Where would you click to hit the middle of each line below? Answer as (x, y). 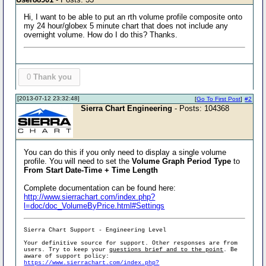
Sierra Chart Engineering (127, 108)
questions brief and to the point (167, 249)
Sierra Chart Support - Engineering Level (95, 230)
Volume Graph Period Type (182, 161)
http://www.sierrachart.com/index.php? (90, 197)
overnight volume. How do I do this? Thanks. (101, 35)
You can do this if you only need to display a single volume (125, 152)
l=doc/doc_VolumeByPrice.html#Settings (94, 205)
